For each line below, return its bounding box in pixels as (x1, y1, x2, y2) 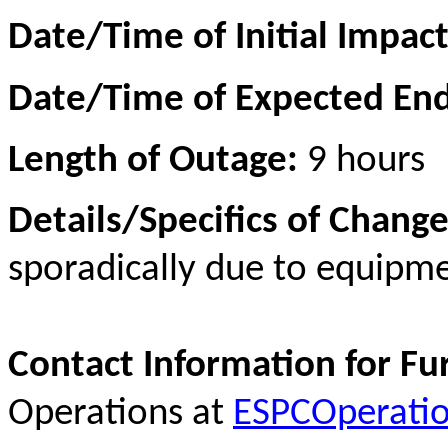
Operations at (8, 395, 233, 435)
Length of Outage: (8, 141, 298, 181)
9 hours (298, 141, 425, 181)
